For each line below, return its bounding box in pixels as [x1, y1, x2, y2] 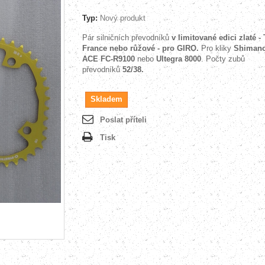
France [82, 44, 109, 53]
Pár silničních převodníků [82, 33, 172, 42]
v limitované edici [172, 33, 239, 42]
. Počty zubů [201, 54, 245, 63]
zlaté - [239, 33, 263, 42]
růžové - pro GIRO [130, 44, 196, 53]
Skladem [91, 95, 122, 104]
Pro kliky [201, 44, 234, 53]
